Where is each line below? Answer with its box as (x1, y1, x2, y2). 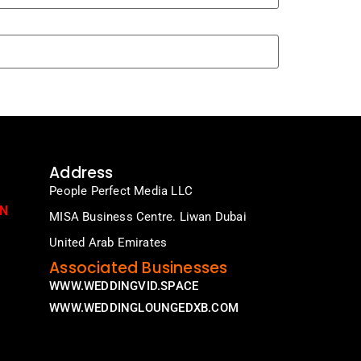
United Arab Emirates (49, 235, 168, 251)
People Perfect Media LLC (49, 184, 193, 199)
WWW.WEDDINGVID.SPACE (49, 279, 199, 294)
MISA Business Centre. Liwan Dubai (49, 210, 247, 225)
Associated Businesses (49, 257, 228, 280)
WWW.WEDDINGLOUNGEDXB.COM (49, 301, 239, 316)
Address (49, 162, 114, 185)
